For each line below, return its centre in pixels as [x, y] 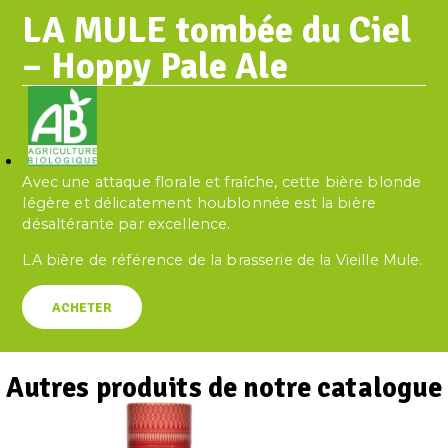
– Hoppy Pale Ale [155, 67]
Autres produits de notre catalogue [224, 387]
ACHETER [82, 307]
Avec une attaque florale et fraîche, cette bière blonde [222, 182]
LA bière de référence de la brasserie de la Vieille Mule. [222, 259]
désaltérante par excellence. [126, 224]
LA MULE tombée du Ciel [217, 31]
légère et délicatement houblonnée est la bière [199, 203]
